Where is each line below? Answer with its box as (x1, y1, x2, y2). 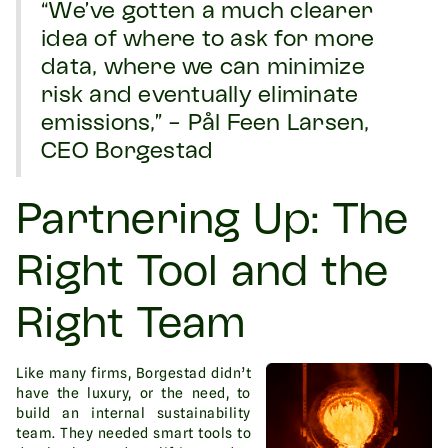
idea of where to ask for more (41, 30, 375, 52)
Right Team (16, 307, 246, 347)
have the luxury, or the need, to (16, 385, 251, 402)
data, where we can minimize (41, 58, 365, 80)
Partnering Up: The (16, 203, 409, 243)
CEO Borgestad (41, 142, 214, 164)
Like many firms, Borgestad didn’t (16, 365, 251, 382)
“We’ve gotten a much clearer (41, 2, 373, 24)
